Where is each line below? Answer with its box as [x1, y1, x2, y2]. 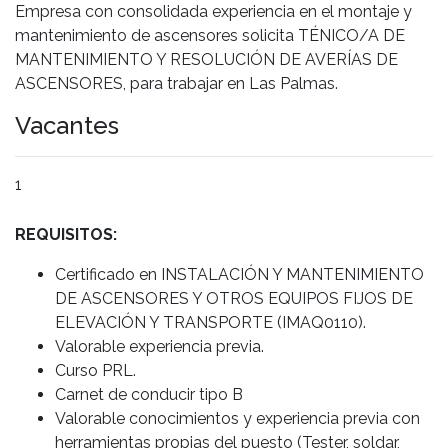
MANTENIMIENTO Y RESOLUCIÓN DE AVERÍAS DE [15, 49, 398, 69]
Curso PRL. [55, 360, 136, 380]
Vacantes [15, 110, 119, 140]
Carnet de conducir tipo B [55, 384, 243, 404]
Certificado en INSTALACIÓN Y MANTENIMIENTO [55, 264, 424, 284]
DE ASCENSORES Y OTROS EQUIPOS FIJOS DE [55, 288, 413, 308]
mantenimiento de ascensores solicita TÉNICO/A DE [15, 25, 405, 45]
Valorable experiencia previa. [55, 336, 264, 356]
